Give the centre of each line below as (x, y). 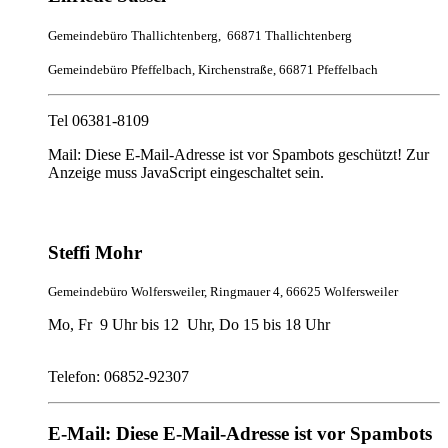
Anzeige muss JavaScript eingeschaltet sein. (186, 173)
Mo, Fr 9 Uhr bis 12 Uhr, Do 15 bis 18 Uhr (189, 325)
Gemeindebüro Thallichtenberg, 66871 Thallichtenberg (200, 36)
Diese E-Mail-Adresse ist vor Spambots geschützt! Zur (257, 155)
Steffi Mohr (95, 252)
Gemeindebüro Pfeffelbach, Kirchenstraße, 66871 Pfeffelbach (213, 70)
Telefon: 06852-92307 (118, 377)
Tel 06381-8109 (98, 121)
